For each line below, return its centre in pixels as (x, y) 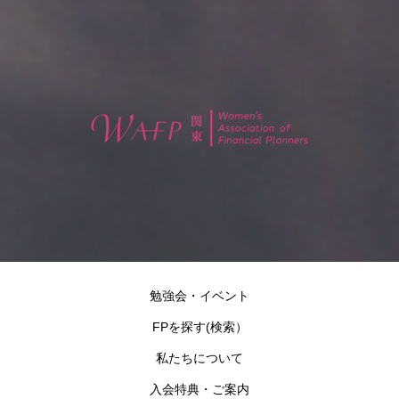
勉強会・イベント (199, 296)
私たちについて (199, 358)
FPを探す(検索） (199, 327)
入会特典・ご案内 (199, 390)
